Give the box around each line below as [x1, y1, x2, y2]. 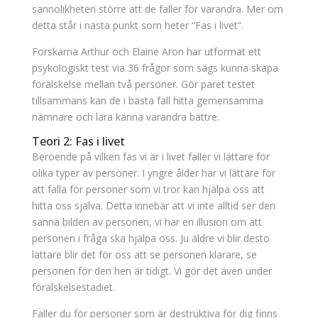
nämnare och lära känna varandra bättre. [31, 110, 219, 124]
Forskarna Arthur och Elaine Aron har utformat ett [31, 45, 261, 58]
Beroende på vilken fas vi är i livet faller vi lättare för [31, 150, 270, 163]
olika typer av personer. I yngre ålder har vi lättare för [31, 166, 275, 180]
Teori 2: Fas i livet [31, 133, 125, 149]
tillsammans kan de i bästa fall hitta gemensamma [31, 94, 263, 107]
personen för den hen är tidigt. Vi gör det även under [31, 264, 272, 278]
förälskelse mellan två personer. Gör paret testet [31, 77, 255, 91]
